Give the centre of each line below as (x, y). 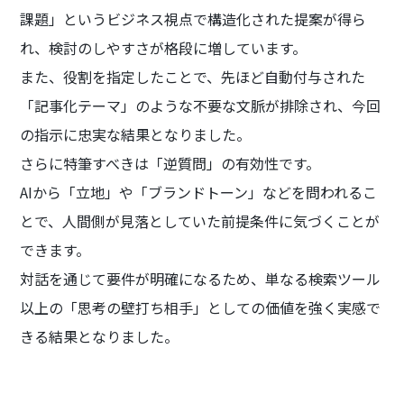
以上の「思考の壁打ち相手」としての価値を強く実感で (201, 308)
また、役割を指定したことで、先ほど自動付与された (193, 77)
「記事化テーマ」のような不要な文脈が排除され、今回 (201, 106)
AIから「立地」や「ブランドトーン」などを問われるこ (199, 193)
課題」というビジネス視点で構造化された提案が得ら (193, 19)
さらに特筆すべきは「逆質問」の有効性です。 (170, 164)
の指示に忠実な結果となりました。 (136, 135)
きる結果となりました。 (100, 337)
